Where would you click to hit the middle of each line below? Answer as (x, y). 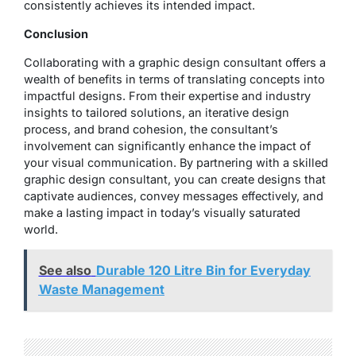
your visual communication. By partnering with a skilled (176, 162)
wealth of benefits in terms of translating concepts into (174, 79)
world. (41, 229)
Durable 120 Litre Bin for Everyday (203, 270)
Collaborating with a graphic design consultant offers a (175, 62)
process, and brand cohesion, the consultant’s (151, 129)
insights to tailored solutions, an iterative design (157, 112)
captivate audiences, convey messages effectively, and (174, 195)
